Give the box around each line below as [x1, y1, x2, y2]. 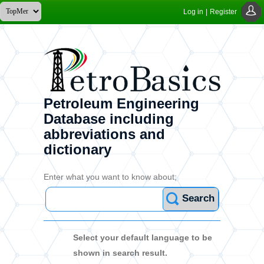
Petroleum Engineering [44, 95, 199, 111]
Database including [44, 110, 174, 127]
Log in [183, 8, 203, 16]
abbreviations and [44, 126, 165, 142]
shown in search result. [73, 248, 167, 258]
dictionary [44, 141, 111, 157]
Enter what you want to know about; [44, 172, 177, 181]
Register [210, 8, 237, 16]
